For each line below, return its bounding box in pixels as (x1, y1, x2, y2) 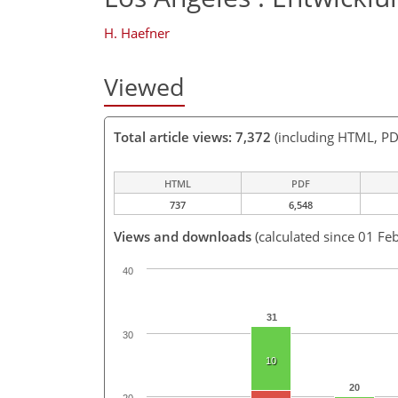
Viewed (104, 70, 185, 103)
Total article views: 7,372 (114, 128, 271, 147)
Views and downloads (114, 227, 251, 246)
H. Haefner (104, 24, 170, 42)
